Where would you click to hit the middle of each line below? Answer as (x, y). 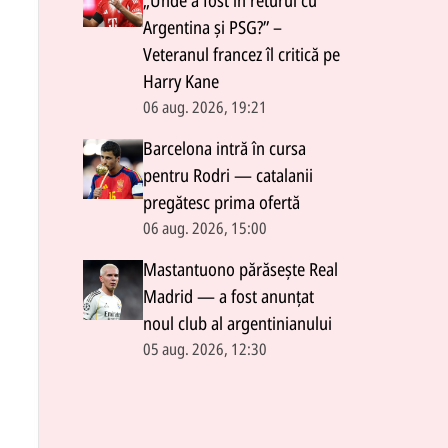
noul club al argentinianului (237, 323)
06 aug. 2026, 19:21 (205, 106)
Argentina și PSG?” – (212, 27)
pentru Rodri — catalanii (228, 175)
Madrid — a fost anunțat (228, 296)
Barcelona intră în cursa (224, 148)
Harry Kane (181, 81)
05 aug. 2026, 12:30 (205, 348)
